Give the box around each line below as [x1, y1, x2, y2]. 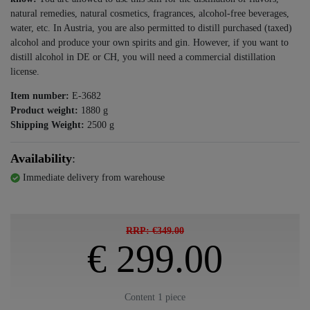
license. [10, 66, 39, 77]
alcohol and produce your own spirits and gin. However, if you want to [10, 37, 289, 48]
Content [125, 291, 158, 302]
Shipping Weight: [10, 119, 84, 130]
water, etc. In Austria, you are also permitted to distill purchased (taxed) [10, 22, 292, 33]
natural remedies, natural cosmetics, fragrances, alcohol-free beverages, [10, 8, 289, 19]
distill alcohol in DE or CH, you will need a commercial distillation [10, 51, 275, 62]
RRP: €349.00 [126, 225, 184, 236]
